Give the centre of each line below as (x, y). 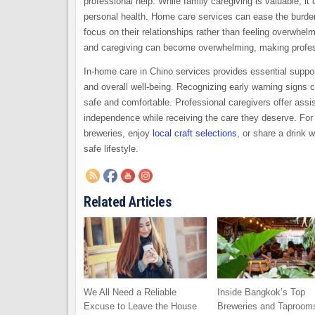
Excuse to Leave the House (140, 307)
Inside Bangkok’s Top (261, 292)
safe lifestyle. (111, 148)
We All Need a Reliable (130, 292)
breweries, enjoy (118, 133)
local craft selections (195, 133)
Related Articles (127, 201)
